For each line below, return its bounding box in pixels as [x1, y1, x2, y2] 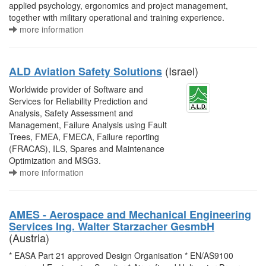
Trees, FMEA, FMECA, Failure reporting [9, 131, 159, 142]
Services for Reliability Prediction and [9, 95, 148, 107]
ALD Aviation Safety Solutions [9, 64, 162, 79]
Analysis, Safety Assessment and [9, 107, 133, 119]
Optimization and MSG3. [9, 154, 101, 166]
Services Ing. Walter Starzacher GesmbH [9, 218, 214, 234]
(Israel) [162, 63, 198, 78]
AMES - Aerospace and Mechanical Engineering [9, 207, 251, 222]
